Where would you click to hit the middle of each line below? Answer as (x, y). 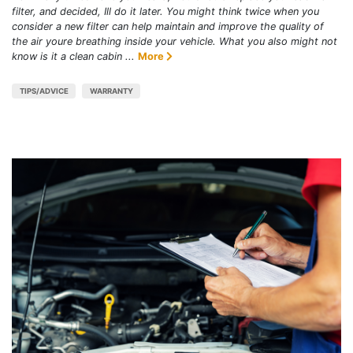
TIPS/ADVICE (44, 91)
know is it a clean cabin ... (73, 57)
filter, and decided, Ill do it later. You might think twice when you (165, 12)
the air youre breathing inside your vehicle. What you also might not (175, 42)
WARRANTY (111, 91)
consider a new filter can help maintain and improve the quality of (168, 27)
